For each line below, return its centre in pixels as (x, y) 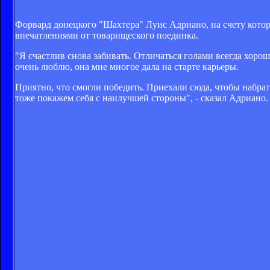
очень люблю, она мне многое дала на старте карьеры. (127, 66)
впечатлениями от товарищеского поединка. (107, 35)
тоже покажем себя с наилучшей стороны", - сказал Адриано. (142, 98)
